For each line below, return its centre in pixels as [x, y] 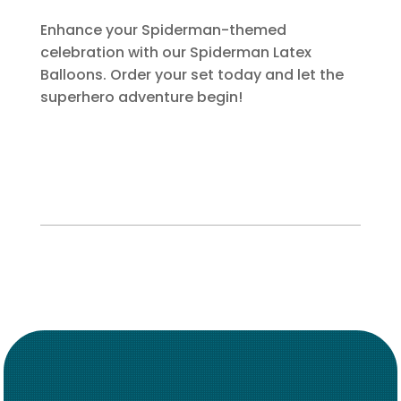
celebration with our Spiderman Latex [175, 52]
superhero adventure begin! [141, 97]
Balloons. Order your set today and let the [192, 74]
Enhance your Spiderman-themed [163, 30]
